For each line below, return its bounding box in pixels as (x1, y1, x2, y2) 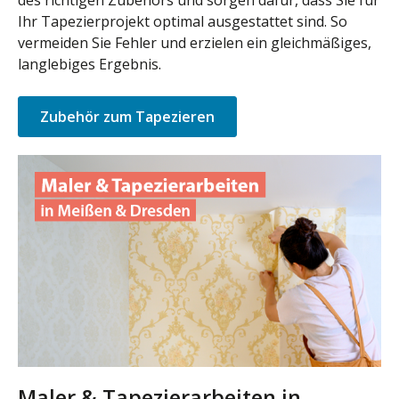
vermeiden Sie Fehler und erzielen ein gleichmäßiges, (18, 33, 371, 53)
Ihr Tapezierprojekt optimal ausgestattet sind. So (18, 12, 347, 31)
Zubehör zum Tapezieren (40, 107, 215, 126)
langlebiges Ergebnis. (18, 54, 161, 74)
